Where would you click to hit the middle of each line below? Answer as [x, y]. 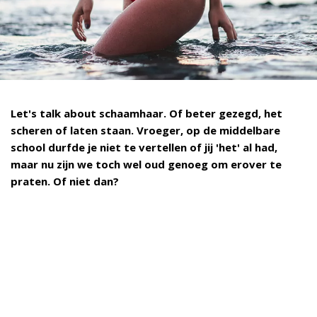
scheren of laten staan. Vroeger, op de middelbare [145, 131]
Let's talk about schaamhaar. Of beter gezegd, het [146, 114]
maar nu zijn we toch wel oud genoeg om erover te [146, 165]
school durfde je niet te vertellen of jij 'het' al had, [144, 148]
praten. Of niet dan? [66, 181]
